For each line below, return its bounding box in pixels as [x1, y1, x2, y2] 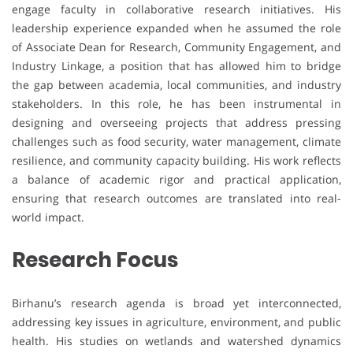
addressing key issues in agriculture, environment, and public [12, 314, 341, 330]
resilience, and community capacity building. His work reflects [12, 153, 341, 169]
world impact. [12, 210, 84, 225]
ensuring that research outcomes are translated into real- [12, 191, 341, 206]
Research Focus [12, 246, 178, 275]
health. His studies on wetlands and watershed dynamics [12, 333, 341, 349]
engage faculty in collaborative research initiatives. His [12, 2, 341, 17]
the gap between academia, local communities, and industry [12, 77, 341, 93]
